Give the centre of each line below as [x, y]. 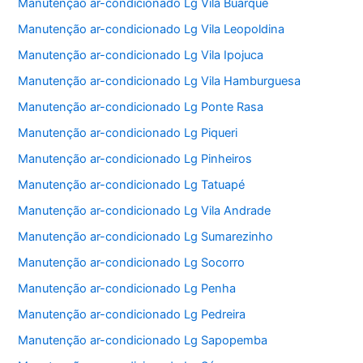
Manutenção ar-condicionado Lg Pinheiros [135, 159]
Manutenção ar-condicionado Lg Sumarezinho [146, 236]
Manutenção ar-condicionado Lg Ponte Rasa [141, 107]
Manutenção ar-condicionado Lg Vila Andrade [145, 210]
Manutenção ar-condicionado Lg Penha [127, 288]
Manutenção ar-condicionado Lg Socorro [132, 262]
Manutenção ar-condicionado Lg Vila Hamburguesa [160, 81]
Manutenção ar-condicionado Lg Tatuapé [132, 185]
